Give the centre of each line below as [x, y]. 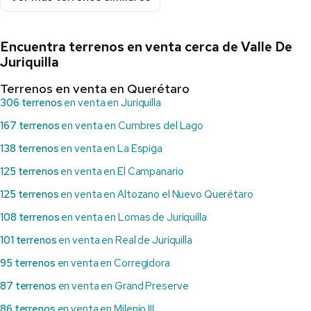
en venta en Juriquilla [111, 103]
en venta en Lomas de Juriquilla [133, 218]
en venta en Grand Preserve [122, 286]
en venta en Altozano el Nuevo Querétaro [156, 195]
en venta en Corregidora [112, 263]
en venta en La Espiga [110, 149]
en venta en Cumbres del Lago [132, 126]
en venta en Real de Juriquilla [124, 241]
